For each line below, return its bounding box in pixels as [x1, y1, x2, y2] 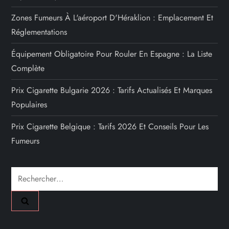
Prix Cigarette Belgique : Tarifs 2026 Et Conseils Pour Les [11, 121, 209, 133]
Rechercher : [11, 168, 55, 180]
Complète [11, 62, 45, 75]
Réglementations [11, 26, 67, 38]
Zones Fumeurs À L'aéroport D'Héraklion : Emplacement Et [11, 12, 214, 24]
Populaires [11, 99, 48, 111]
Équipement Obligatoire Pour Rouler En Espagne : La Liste [11, 48, 213, 60]
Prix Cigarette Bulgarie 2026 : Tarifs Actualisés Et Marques [11, 84, 213, 97]
